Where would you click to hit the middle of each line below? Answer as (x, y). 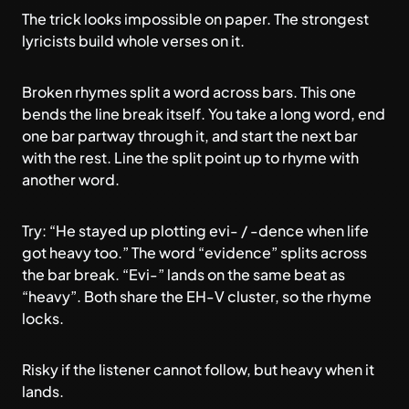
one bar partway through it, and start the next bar (190, 136)
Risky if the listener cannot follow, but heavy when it (198, 369)
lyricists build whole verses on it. (133, 41)
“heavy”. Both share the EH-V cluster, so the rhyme (197, 296)
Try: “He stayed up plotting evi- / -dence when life (195, 231)
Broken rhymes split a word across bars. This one (189, 92)
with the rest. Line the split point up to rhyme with (190, 157)
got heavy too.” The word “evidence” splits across (194, 252)
